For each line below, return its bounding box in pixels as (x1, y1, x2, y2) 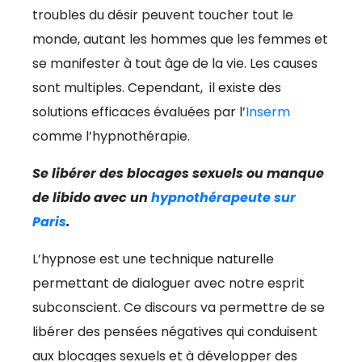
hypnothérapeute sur (151, 187, 296, 207)
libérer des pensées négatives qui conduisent (32, 322, 318, 341)
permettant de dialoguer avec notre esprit (32, 273, 305, 293)
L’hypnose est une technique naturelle (32, 249, 274, 268)
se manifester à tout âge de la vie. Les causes (32, 53, 318, 73)
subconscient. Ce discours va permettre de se (32, 297, 325, 317)
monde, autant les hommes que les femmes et (32, 29, 328, 48)
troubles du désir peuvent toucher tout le (32, 5, 293, 24)
